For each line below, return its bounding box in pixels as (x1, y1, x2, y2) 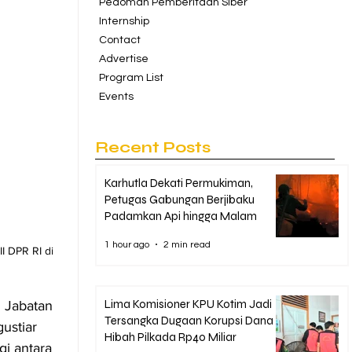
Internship (99, 16, 149, 27)
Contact (99, 35, 141, 46)
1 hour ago (104, 239, 149, 250)
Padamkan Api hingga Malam (104, 209, 257, 223)
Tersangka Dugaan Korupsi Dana (104, 313, 273, 328)
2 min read (163, 239, 211, 250)
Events (99, 91, 134, 102)
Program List (99, 72, 163, 83)
